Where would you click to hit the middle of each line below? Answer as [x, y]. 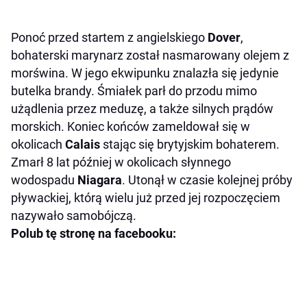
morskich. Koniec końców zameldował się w [131, 126]
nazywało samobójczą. [74, 215]
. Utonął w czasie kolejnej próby [207, 180]
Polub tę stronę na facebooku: [94, 233]
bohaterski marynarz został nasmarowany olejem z [150, 55]
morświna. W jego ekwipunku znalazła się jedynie [145, 73]
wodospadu [44, 180]
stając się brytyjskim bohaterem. [190, 144]
